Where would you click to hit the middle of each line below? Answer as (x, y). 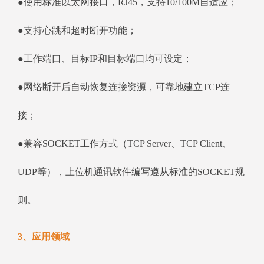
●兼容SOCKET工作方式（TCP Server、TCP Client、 (125, 144)
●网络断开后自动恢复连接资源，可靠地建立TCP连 (124, 87)
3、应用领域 (44, 237)
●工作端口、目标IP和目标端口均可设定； (105, 59)
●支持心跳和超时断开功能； (77, 31)
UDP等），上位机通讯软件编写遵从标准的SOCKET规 (131, 172)
